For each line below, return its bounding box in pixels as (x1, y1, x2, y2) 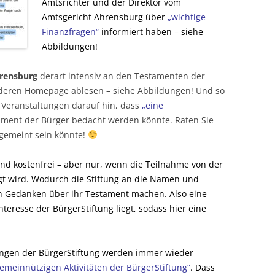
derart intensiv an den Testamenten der (37, 70, 205, 82)
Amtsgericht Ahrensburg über (42, 11, 168, 23)
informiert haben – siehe (99, 26, 203, 38)
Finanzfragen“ (42, 26, 99, 38)
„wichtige (168, 11, 206, 23)
